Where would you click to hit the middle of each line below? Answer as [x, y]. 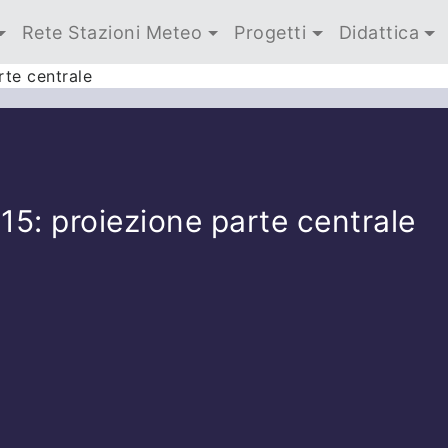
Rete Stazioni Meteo [112, 32]
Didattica [379, 32]
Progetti [270, 32]
